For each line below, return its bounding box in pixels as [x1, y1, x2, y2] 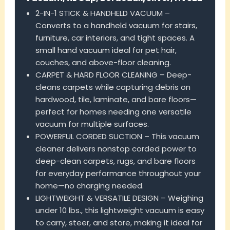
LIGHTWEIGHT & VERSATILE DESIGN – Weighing [35, 193, 203, 204]
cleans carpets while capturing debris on [35, 82, 190, 93]
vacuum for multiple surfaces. [35, 119, 149, 130]
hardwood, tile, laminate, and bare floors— [35, 94, 197, 105]
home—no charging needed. [35, 180, 144, 191]
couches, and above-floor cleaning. [35, 57, 171, 68]
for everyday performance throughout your [35, 168, 201, 179]
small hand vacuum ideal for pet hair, [35, 45, 177, 56]
